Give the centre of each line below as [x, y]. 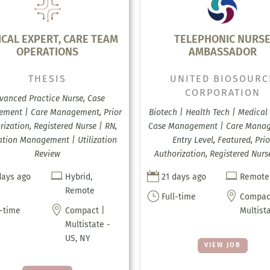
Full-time [178, 197]
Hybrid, [78, 177]
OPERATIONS [48, 52]
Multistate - [87, 225]
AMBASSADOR [222, 52]
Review [48, 154]
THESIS [48, 79]
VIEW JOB [222, 245]
